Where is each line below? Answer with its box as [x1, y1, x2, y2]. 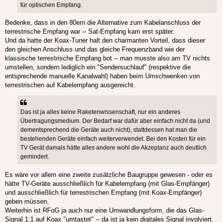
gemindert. [20, 153, 49, 161]
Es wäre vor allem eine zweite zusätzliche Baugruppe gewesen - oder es [5, 170, 213, 178]
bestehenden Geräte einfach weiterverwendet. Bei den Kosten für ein [20, 135, 206, 143]
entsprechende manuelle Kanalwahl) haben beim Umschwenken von [5, 72, 200, 80]
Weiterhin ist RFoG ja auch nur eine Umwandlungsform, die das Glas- [5, 206, 204, 214]
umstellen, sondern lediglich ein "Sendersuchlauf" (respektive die [5, 63, 191, 71]
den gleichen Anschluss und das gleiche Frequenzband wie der [5, 46, 185, 54]
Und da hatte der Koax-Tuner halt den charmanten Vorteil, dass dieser [5, 37, 205, 45]
